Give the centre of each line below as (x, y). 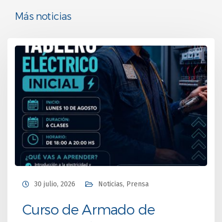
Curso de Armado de (88, 209)
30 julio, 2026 (55, 184)
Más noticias (43, 16)
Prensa (138, 184)
